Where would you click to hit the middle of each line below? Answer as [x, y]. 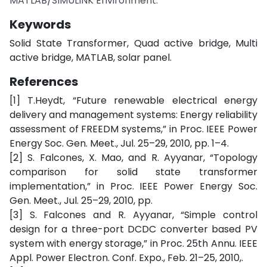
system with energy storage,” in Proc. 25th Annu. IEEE [133, 243]
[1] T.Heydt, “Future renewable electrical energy [133, 100]
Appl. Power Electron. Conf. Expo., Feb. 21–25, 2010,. [126, 258]
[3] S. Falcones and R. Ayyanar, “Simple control [133, 215]
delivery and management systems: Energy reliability [133, 115]
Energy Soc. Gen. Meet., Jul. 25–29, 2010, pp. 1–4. [119, 143]
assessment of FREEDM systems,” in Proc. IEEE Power [133, 129]
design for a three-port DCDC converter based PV [133, 229]
